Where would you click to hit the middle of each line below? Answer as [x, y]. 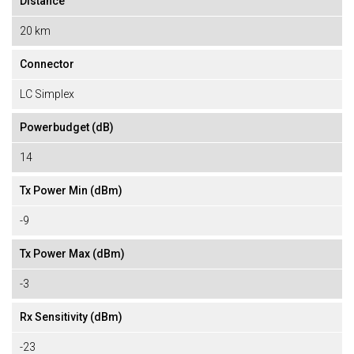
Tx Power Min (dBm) [71, 190]
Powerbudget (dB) [67, 127]
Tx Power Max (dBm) [72, 254]
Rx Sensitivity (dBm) [71, 317]
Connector [47, 64]
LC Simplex [47, 94]
